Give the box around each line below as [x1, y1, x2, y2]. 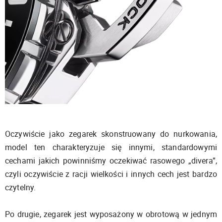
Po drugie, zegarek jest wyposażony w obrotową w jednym [5, 209, 217, 220]
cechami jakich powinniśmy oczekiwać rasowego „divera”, [5, 155, 217, 166]
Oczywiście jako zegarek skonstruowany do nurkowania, [5, 128, 217, 140]
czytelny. [5, 182, 38, 193]
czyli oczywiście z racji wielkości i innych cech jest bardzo [5, 168, 217, 180]
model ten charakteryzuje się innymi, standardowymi [5, 142, 217, 153]
